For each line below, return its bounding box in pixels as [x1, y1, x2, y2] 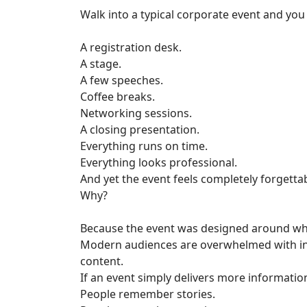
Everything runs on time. [80, 138, 208, 154]
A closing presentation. [80, 122, 199, 138]
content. [80, 254, 123, 269]
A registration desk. [80, 40, 182, 56]
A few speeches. [80, 73, 163, 88]
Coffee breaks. [80, 89, 155, 105]
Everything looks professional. [80, 155, 237, 171]
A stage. [80, 56, 121, 72]
